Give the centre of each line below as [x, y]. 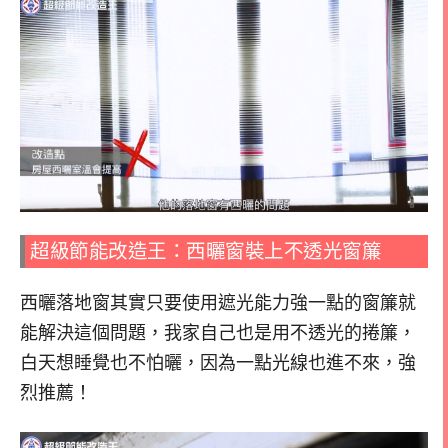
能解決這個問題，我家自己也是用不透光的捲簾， [218, 333]
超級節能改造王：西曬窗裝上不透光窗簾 [205, 252]
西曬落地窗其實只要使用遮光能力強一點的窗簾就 [218, 303]
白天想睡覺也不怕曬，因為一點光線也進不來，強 [218, 363]
